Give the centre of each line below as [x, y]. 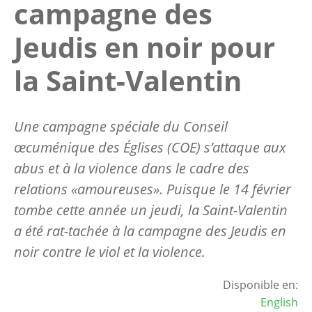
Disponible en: [260, 284]
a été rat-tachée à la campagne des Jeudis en [150, 231]
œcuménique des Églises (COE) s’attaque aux [150, 147]
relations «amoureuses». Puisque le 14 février [153, 189]
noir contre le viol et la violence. [110, 251]
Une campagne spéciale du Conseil [121, 126]
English [279, 302]
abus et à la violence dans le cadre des [132, 168]
